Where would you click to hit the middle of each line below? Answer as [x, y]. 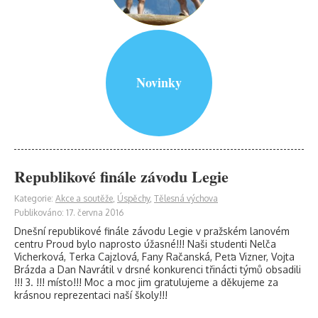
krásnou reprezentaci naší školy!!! [91, 295]
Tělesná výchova [186, 198]
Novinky [159, 82]
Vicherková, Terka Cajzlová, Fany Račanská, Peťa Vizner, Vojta [154, 257]
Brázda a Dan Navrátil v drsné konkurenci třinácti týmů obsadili [158, 269]
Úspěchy [133, 198]
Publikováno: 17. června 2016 [69, 213]
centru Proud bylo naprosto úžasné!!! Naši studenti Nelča [145, 244]
